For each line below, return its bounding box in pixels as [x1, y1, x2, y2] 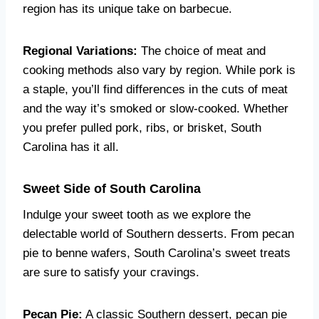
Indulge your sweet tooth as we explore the [23, 208, 251, 221]
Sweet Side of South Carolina [23, 182, 201, 196]
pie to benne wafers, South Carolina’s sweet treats [23, 246, 291, 260]
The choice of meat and [137, 44, 266, 58]
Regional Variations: [23, 44, 137, 58]
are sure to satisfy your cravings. [23, 266, 199, 279]
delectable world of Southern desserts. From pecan [23, 227, 294, 241]
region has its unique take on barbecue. [23, 2, 232, 16]
